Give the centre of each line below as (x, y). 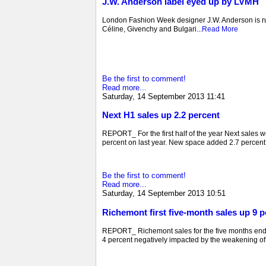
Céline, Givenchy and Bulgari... (152, 29)
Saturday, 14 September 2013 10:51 (164, 194)
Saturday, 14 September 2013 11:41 (164, 96)
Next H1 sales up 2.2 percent (161, 115)
